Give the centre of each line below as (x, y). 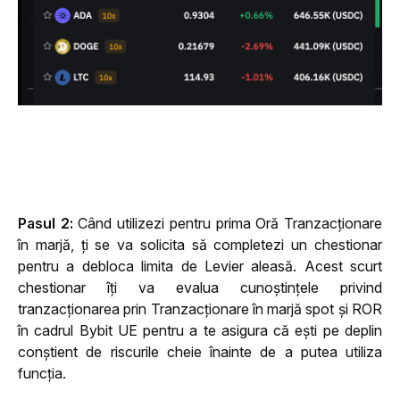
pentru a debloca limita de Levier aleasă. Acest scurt (200, 266)
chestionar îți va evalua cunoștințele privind (200, 287)
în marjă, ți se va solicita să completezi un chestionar (200, 244)
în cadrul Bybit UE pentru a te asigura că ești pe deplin (200, 330)
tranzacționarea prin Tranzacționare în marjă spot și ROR (200, 308)
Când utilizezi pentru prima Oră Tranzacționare (230, 223)
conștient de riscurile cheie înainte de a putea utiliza (200, 351)
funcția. (44, 373)
